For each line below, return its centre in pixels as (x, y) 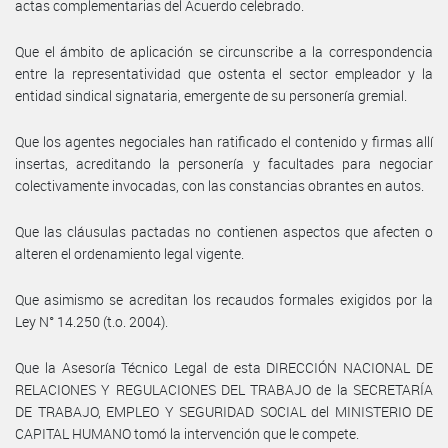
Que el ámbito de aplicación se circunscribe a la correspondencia (224, 51)
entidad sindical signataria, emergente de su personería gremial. (211, 95)
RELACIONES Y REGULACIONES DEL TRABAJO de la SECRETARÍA (224, 389)
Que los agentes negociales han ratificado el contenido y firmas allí (224, 141)
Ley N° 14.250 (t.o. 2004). (91, 321)
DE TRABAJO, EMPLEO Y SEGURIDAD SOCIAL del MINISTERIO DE (224, 411)
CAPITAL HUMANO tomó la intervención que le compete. (187, 433)
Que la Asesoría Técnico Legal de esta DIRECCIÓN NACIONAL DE (224, 367)
